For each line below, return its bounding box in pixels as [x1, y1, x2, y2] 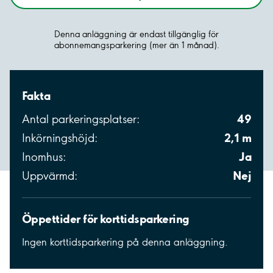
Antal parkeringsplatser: [22, 112, 140, 126]
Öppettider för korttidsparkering [22, 211, 190, 226]
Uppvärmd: [22, 168, 77, 183]
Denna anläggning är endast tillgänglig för [54, 28, 219, 40]
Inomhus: [22, 149, 66, 164]
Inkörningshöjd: [22, 130, 97, 145]
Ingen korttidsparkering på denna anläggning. [22, 235, 228, 248]
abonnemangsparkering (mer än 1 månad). [54, 39, 219, 51]
